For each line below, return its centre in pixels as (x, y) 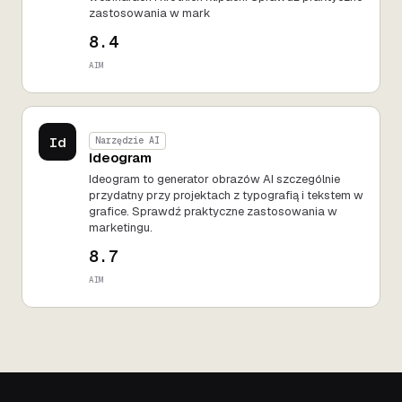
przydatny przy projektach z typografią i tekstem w (226, 196)
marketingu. (121, 228)
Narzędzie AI (127, 141)
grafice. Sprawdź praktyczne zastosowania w (213, 212)
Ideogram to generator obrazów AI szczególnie (214, 179)
